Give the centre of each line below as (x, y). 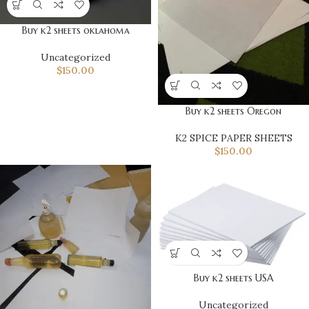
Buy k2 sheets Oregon (233, 111)
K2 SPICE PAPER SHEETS (233, 138)
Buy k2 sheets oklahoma (76, 30)
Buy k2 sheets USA (233, 278)
